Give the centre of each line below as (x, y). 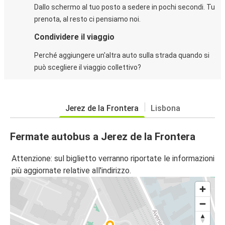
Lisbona (165, 108)
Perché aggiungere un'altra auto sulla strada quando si (122, 55)
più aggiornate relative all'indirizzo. (71, 170)
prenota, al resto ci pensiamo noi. (87, 19)
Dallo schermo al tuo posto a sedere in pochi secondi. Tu (125, 7)
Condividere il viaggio (74, 37)
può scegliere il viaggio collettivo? (88, 68)
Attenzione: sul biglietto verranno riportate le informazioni (113, 158)
